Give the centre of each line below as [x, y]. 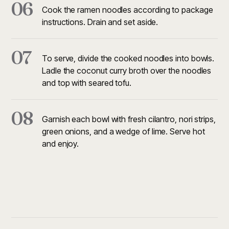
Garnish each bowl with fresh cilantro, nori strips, [129, 119]
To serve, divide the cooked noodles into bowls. [128, 58]
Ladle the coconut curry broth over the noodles [127, 71]
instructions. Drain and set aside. [100, 22]
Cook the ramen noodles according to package [128, 10]
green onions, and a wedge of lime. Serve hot [123, 131]
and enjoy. [61, 144]
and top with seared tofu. [87, 83]
